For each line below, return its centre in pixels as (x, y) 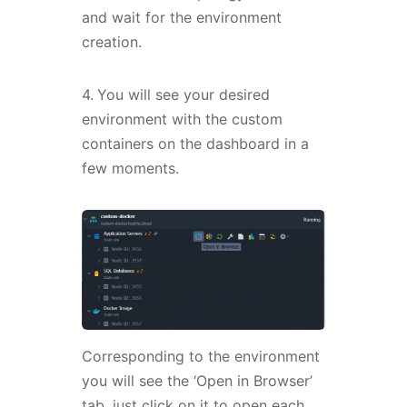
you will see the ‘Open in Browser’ (197, 380)
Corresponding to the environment (200, 356)
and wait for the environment (181, 18)
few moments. (130, 169)
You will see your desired (183, 95)
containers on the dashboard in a (195, 144)
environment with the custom (182, 119)
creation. (114, 42)
